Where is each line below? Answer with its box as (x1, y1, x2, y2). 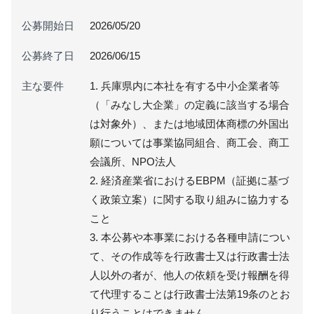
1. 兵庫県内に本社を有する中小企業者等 (89, 79, 280, 92)
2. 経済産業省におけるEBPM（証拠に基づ (89, 174, 289, 186)
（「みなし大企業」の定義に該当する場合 (89, 98, 289, 111)
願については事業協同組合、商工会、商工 (89, 136, 289, 149)
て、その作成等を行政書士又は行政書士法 (89, 250, 289, 262)
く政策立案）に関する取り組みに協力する (89, 193, 289, 205)
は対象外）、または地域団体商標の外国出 (89, 117, 289, 130)
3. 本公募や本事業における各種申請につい (89, 231, 290, 243)
